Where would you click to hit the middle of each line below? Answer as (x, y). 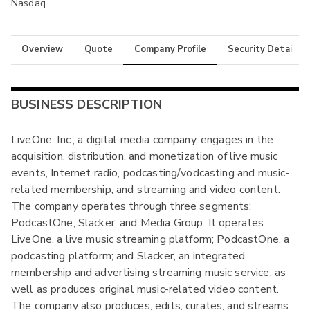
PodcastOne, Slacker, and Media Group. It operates (138, 223)
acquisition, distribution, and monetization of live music (145, 157)
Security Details (264, 49)
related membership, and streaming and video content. (146, 190)
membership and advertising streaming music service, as (149, 273)
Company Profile (170, 49)
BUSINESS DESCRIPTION (87, 105)
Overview (43, 49)
